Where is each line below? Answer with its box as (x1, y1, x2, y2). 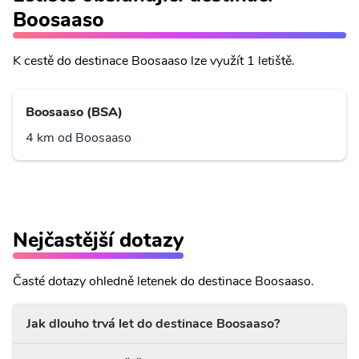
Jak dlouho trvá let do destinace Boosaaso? (26, 315, 280, 333)
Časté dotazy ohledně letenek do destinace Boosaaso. (13, 272, 314, 290)
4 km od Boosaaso (26, 129, 131, 147)
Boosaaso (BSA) (26, 103, 123, 121)
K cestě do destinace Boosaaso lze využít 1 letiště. (13, 52, 295, 70)
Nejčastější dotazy (13, 226, 184, 254)
